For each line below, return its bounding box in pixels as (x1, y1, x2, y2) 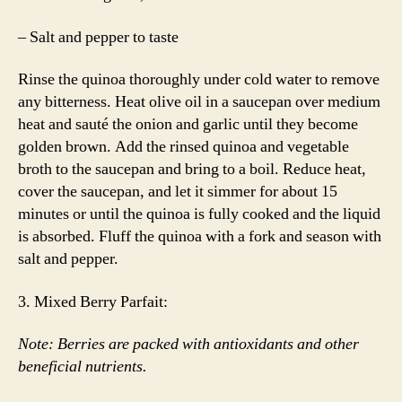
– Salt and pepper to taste (18, 26, 179, 48)
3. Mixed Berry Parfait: (18, 291, 168, 312)
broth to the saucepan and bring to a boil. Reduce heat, (18, 159, 366, 179)
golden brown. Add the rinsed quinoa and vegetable (18, 136, 349, 157)
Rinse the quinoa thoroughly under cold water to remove (18, 69, 380, 90)
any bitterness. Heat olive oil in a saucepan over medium (18, 92, 380, 112)
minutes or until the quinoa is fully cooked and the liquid (18, 204, 380, 224)
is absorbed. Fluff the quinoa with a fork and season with (18, 226, 381, 247)
